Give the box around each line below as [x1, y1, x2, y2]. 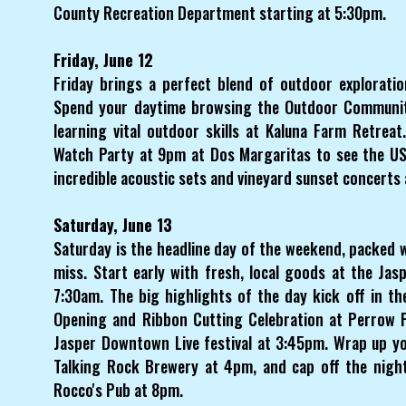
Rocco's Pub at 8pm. [53, 377, 184, 401]
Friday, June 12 [53, 47, 154, 72]
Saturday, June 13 [53, 212, 173, 237]
